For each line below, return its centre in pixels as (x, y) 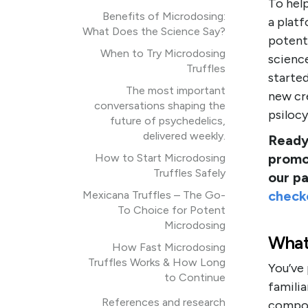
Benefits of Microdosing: (164, 16)
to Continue (195, 277)
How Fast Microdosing (169, 247)
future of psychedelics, (168, 121)
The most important (176, 90)
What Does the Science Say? (154, 31)
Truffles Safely (189, 173)
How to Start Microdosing (160, 158)
